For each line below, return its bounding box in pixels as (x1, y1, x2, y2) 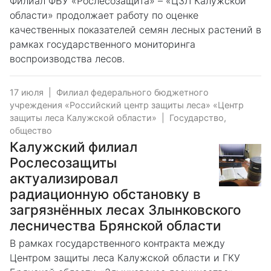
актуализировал (10, 169, 118, 186)
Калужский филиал (10, 138, 137, 155)
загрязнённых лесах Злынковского (10, 201, 241, 218)
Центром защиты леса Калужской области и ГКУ (10, 251, 240, 264)
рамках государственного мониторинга (10, 38, 195, 50)
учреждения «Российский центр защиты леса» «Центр (10, 99, 244, 110)
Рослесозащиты (10, 154, 117, 171)
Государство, (169, 112, 226, 123)
